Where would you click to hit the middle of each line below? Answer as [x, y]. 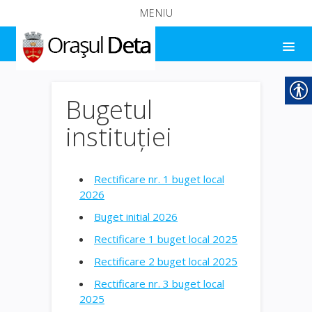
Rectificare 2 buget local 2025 [166, 261]
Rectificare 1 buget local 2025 [166, 239]
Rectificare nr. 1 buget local [159, 179]
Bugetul [109, 109]
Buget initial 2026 [136, 216]
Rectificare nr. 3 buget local [159, 283]
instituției [119, 136]
